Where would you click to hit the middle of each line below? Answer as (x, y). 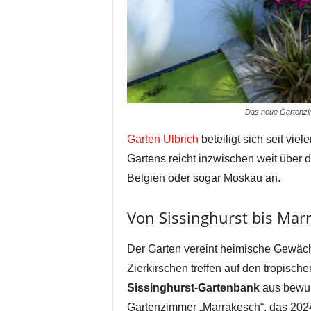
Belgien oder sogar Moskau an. (203, 178)
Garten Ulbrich (162, 139)
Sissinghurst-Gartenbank (193, 287)
